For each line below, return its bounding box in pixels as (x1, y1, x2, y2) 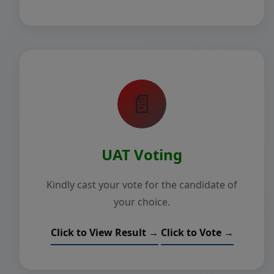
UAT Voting (102, 144, 182, 165)
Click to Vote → (160, 226, 234, 239)
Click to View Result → (50, 226, 158, 239)
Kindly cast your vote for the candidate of (46, 178, 237, 191)
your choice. (114, 195, 170, 209)
